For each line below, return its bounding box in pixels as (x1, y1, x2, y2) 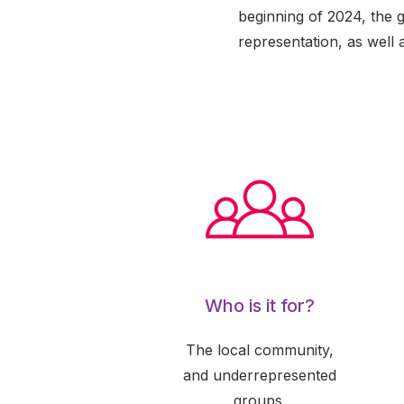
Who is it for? (205, 295, 315, 317)
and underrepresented (183, 366, 336, 384)
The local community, (186, 341, 334, 359)
